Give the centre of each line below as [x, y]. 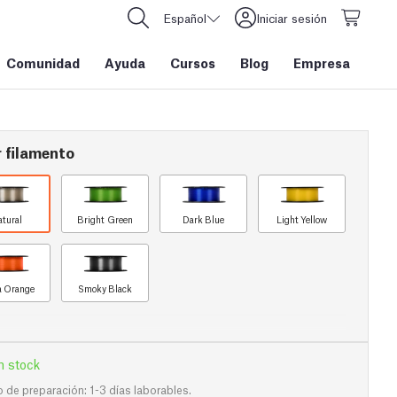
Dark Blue [203, 219]
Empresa [322, 62]
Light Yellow [302, 219]
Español [185, 18]
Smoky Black [105, 288]
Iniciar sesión [292, 18]
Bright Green [105, 219]
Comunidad [43, 62]
